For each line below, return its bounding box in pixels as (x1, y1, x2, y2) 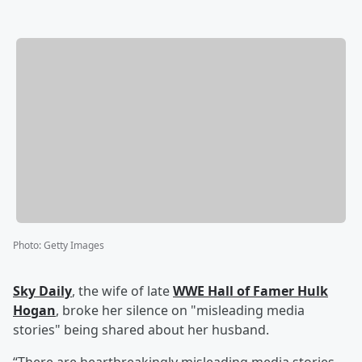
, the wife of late (72, 282, 173, 301)
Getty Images (44, 238, 104, 253)
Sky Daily (13, 282, 72, 301)
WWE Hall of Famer (173, 282, 297, 301)
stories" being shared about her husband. (13, 321, 269, 339)
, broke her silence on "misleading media (56, 301, 305, 320)
